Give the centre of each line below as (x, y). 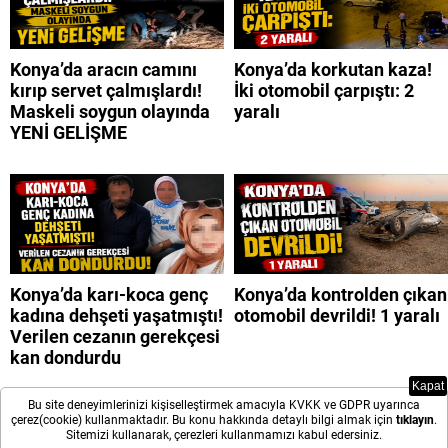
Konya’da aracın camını (103, 69)
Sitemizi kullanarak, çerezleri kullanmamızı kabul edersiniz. (224, 435)
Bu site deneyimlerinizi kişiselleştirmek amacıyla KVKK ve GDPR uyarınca (224, 405)
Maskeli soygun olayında (110, 111)
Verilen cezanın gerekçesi (115, 336)
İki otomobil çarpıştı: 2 (324, 90)
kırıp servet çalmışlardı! (106, 90)
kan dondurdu (65, 357)
